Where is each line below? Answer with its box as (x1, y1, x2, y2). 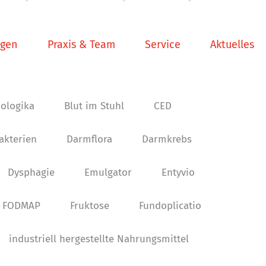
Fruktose (69, 199, 109, 212)
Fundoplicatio (138, 199, 201, 212)
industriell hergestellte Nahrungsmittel (8, 233, 189, 245)
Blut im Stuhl (64, 100, 124, 112)
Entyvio (161, 166, 195, 179)
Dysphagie (7, 166, 55, 179)
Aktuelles (210, 38, 254, 51)
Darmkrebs (142, 133, 192, 145)
